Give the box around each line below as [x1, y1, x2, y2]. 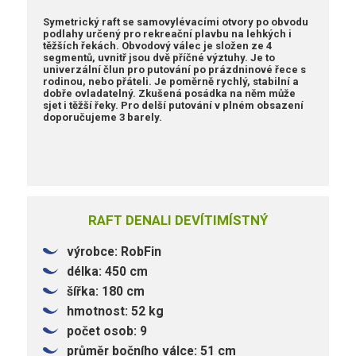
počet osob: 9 [67, 323, 148, 339]
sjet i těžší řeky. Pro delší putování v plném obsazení [43, 99, 304, 112]
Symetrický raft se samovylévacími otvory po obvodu [43, 16, 309, 29]
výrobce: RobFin [67, 244, 168, 260]
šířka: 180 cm [67, 284, 145, 300]
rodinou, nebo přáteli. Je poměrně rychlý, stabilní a [43, 75, 300, 88]
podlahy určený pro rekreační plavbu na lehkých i [43, 28, 292, 41]
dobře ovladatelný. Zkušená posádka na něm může [43, 87, 296, 100]
